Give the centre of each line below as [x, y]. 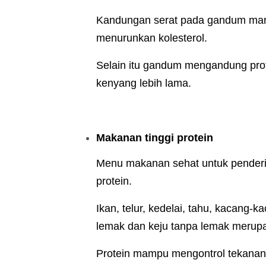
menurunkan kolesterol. [152, 38]
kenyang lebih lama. [144, 83]
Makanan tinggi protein [155, 138]
